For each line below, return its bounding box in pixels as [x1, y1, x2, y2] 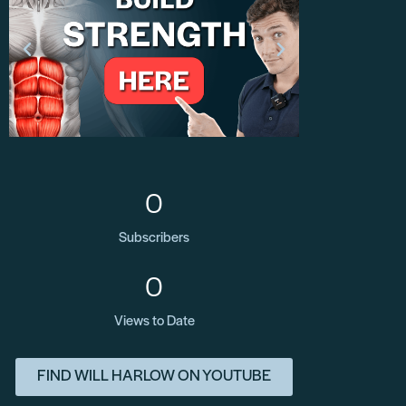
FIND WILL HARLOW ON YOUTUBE [37, 367, 271, 385]
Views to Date [113, 314, 195, 329]
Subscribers [119, 230, 189, 246]
